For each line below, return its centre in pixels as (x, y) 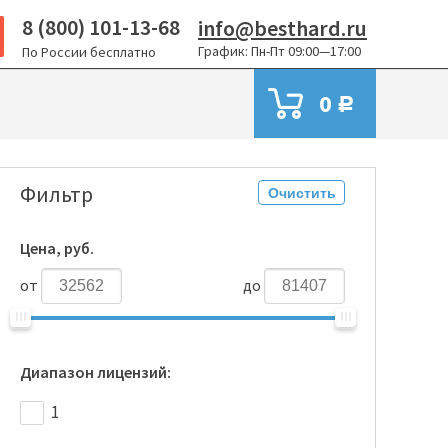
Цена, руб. (57, 248)
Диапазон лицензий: (95, 372)
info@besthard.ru (282, 28)
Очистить (301, 192)
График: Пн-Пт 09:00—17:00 (279, 51)
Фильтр (56, 194)
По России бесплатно (89, 52)
